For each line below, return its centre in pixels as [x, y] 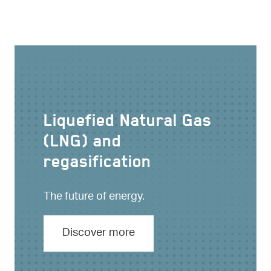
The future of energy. [94, 198]
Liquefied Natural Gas [128, 123]
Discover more [99, 234]
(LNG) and [83, 144]
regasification [97, 164]
